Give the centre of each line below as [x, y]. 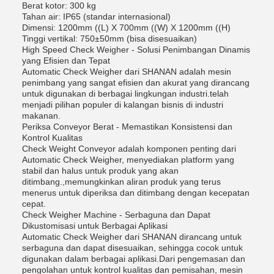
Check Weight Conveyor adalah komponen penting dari [129, 149]
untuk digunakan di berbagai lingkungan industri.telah [125, 94]
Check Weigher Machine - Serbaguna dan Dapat [116, 215]
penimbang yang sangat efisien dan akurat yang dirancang [136, 83]
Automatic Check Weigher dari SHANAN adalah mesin [127, 72]
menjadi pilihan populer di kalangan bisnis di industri [123, 105]
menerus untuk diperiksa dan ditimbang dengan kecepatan [136, 193]
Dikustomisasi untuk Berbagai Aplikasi [95, 226]
